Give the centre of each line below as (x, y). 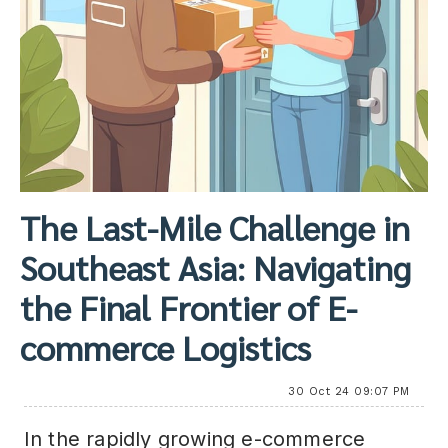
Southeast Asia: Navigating (215, 267)
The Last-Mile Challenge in (215, 227)
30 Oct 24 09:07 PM (349, 391)
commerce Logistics (165, 347)
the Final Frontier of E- (189, 307)
